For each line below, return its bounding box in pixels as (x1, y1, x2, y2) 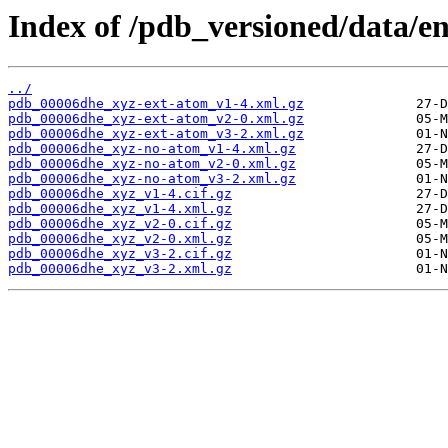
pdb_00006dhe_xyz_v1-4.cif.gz (8, 186, 232, 202)
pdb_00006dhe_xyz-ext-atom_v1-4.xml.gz (8, 96, 304, 112)
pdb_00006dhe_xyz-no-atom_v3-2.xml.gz (8, 171, 296, 187)
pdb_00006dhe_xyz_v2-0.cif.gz (8, 216, 232, 232)
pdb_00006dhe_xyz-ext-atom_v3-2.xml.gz (8, 126, 304, 142)
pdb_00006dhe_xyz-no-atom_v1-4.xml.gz (8, 141, 296, 157)
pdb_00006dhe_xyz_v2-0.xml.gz (8, 231, 232, 247)
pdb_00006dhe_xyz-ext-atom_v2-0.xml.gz (8, 111, 304, 127)
